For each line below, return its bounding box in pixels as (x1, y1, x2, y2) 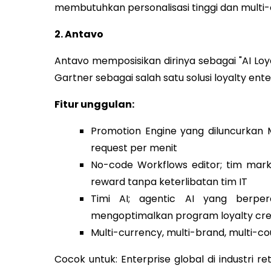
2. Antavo (54, 27, 103, 41)
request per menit (90, 140, 177, 155)
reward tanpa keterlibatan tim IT (90, 174, 247, 189)
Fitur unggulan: (54, 97, 134, 111)
